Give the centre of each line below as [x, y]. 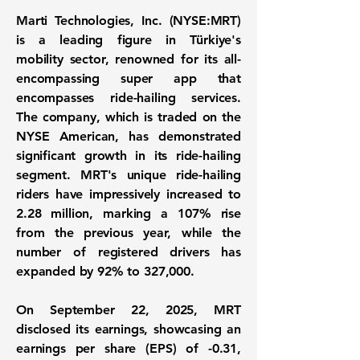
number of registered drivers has [129, 252]
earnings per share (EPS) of [112, 348]
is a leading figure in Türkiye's [129, 40]
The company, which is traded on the [129, 117]
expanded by [57, 271]
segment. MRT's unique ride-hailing [129, 175]
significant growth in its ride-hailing [129, 155]
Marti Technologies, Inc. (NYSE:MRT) [129, 20]
